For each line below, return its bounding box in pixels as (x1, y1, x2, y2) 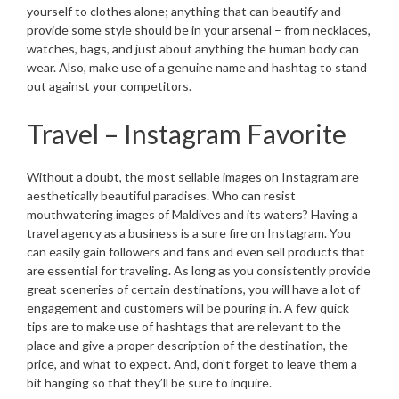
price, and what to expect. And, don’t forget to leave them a (27, 355, 357, 371)
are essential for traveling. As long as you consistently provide (27, 262, 370, 278)
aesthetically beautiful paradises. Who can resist (27, 187, 296, 203)
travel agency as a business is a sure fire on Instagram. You (27, 224, 351, 240)
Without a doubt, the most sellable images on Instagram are (27, 168, 359, 184)
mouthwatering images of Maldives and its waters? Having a (27, 206, 358, 222)
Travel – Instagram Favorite (27, 117, 346, 150)
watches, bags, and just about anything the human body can (27, 40, 359, 56)
